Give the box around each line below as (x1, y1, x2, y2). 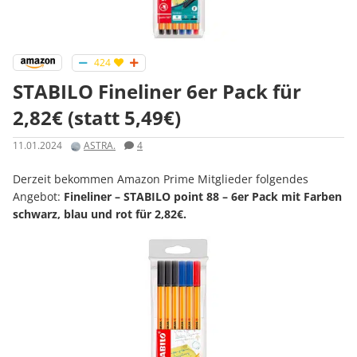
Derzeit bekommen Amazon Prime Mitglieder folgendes (13, 171, 308, 186)
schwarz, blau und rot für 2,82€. (13, 206, 186, 222)
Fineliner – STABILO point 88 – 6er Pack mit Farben (64, 188, 342, 204)
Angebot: (13, 188, 64, 204)
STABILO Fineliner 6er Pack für (13, 78, 301, 105)
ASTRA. (84, 139, 116, 153)
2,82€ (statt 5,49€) (13, 104, 181, 131)
